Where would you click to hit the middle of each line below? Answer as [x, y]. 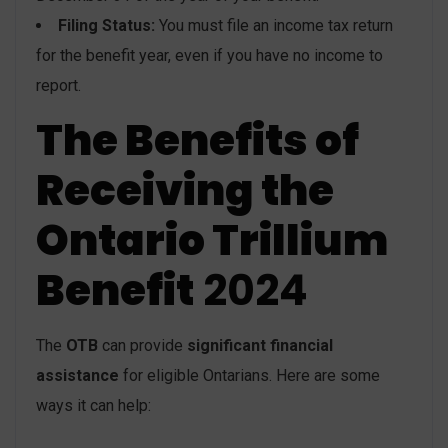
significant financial [260, 345]
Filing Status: [106, 25]
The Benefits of [197, 140]
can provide [142, 345]
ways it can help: [93, 405]
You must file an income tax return [274, 25]
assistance [77, 375]
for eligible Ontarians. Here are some [249, 375]
